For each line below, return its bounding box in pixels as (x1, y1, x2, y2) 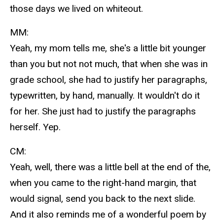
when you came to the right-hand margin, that (10, 177, 196, 189)
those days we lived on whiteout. (10, 2, 143, 14)
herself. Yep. (10, 121, 61, 133)
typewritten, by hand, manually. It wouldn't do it (10, 90, 200, 102)
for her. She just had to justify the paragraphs (10, 106, 196, 117)
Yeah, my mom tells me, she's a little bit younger (10, 42, 206, 54)
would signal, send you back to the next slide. (10, 193, 195, 205)
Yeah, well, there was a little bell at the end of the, (10, 161, 211, 173)
